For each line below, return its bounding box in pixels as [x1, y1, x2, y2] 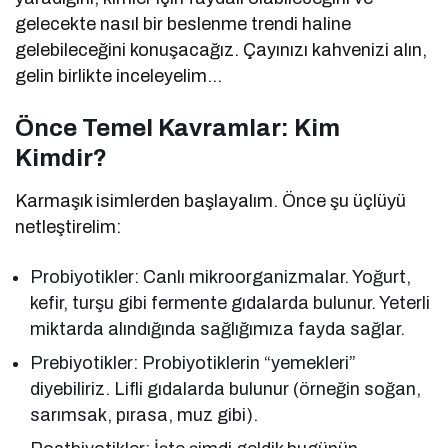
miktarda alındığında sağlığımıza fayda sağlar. [30, 319, 406, 340]
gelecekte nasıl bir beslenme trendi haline [15, 14, 352, 35]
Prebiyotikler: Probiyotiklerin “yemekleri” [30, 353, 357, 374]
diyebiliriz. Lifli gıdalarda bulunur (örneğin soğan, [30, 379, 422, 400]
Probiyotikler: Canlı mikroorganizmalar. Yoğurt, [30, 267, 412, 288]
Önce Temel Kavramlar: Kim [15, 115, 340, 142]
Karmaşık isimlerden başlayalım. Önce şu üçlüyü [15, 191, 407, 212]
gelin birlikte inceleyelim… [15, 66, 223, 87]
